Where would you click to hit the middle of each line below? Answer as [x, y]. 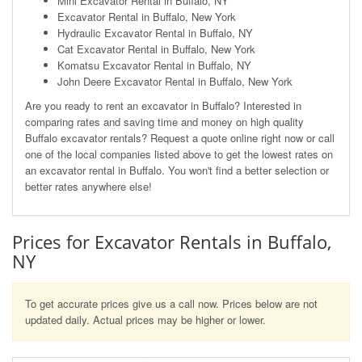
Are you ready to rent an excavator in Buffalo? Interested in [163, 105]
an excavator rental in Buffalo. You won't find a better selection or [177, 170]
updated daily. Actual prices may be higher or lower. [145, 319]
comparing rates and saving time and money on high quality [164, 121]
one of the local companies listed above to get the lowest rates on [179, 154]
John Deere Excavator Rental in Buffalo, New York [175, 81]
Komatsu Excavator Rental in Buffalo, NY [154, 65]
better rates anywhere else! [88, 186]
